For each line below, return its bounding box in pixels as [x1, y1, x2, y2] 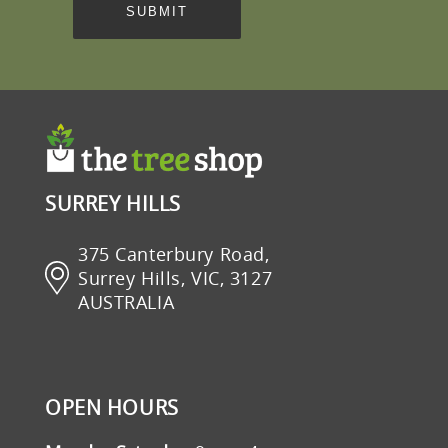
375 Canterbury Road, [78, 242, 270, 267]
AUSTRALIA [78, 290, 175, 315]
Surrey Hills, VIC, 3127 [78, 266, 273, 291]
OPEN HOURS [45, 394, 179, 422]
